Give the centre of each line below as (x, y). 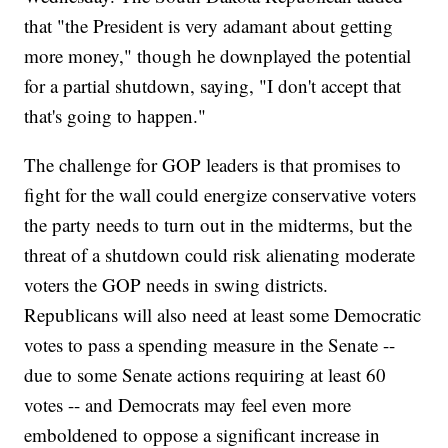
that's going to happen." (115, 116)
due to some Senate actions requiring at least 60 (205, 375)
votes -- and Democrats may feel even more (188, 405)
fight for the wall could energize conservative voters (220, 195)
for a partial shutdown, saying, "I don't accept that (213, 86)
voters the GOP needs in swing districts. (176, 285)
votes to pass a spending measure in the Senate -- (210, 345)
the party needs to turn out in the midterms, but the (218, 225)
